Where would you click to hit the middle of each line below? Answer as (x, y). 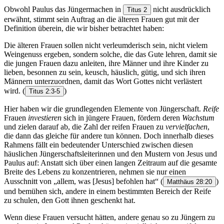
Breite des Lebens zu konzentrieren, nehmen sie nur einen (95, 171)
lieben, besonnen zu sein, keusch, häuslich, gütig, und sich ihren (105, 72)
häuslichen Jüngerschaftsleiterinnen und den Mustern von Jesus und (110, 153)
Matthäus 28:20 (189, 181)
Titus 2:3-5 (44, 91)
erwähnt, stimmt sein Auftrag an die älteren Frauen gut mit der (101, 19)
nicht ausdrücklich (181, 9)
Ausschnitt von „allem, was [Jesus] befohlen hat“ (82, 181)
